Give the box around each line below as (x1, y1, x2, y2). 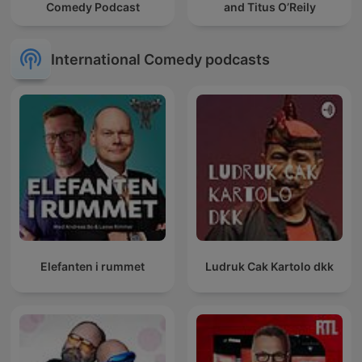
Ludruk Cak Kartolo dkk (205, 259, 334, 274)
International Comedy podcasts (51, 50, 270, 68)
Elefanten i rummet (40, 259, 145, 274)
